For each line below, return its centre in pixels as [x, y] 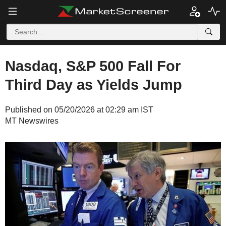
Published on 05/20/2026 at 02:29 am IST [79, 110]
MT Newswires [32, 121]
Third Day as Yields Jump [94, 85]
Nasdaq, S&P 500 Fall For [93, 66]
